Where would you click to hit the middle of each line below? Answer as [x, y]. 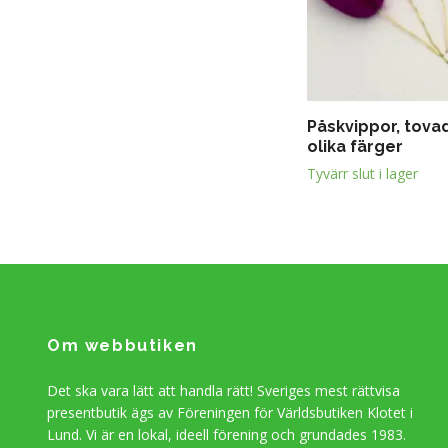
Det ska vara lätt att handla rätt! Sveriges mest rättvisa [223, 391]
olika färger [355, 147]
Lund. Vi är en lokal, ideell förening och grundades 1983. [226, 435]
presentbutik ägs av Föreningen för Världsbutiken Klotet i [230, 413]
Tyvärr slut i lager [362, 174]
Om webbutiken [122, 346]
